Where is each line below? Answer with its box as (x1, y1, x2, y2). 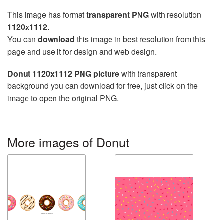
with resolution (149, 9, 201, 21)
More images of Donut (7, 133, 129, 151)
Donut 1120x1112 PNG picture (7, 68, 119, 80)
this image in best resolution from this (75, 33, 205, 45)
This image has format (7, 9, 86, 21)
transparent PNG (86, 9, 149, 21)
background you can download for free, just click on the (7, 80, 198, 92)
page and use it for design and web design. (7, 46, 157, 57)
